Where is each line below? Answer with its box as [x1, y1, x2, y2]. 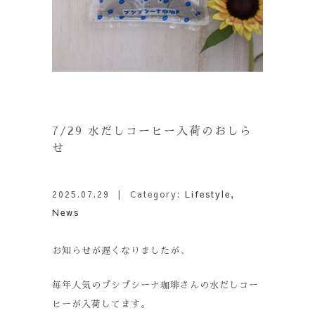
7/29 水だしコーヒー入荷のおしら [52, 126, 252, 137]
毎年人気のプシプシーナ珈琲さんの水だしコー [52, 281, 259, 290]
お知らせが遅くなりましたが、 [52, 246, 190, 255]
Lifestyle [185, 188, 231, 200]
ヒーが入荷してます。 [52, 300, 150, 309]
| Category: [110, 188, 185, 200]
